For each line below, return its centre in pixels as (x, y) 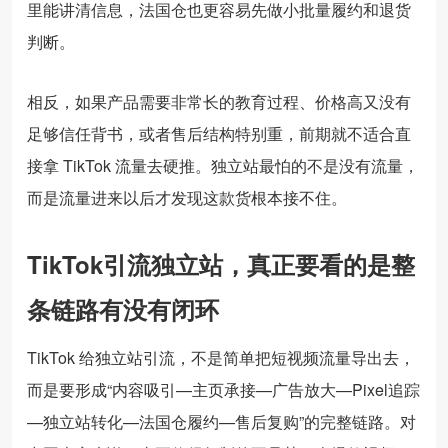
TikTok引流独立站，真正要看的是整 (221, 263)
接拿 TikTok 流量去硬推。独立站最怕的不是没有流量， (223, 165)
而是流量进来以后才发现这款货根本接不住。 (187, 197)
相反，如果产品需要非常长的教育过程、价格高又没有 (219, 101)
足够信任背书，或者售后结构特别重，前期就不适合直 (219, 133)
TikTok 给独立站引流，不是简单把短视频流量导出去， (221, 357)
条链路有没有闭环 (123, 308)
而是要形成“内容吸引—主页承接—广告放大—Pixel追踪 (223, 389)
